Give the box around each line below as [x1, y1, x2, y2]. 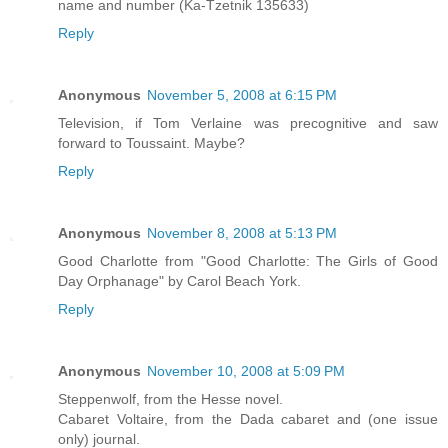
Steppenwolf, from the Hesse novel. [58, 391, 283, 408]
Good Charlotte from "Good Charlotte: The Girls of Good [58, 253, 438, 270]
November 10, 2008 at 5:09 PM [147, 363, 345, 380]
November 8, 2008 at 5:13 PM [147, 225, 337, 242]
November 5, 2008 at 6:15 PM [147, 87, 337, 104]
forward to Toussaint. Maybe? [58, 135, 245, 152]
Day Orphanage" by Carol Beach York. [58, 273, 301, 290]
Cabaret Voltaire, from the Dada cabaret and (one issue [58, 411, 438, 428]
